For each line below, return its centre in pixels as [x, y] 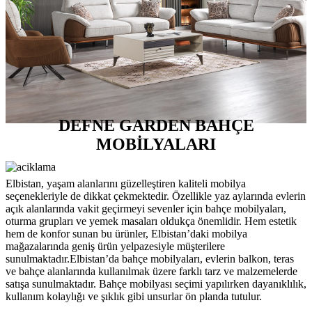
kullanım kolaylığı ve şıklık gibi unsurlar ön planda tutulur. [134, 297]
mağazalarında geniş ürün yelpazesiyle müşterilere [115, 247]
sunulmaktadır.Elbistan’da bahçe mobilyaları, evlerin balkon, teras [150, 259]
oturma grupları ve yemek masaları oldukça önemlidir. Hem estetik [151, 221]
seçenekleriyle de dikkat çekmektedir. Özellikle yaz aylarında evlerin [156, 196]
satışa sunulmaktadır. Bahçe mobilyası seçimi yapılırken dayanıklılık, [156, 284]
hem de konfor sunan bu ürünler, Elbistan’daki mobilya [126, 234]
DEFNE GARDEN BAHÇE [156, 126]
